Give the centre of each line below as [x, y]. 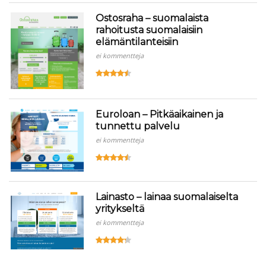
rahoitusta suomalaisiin [149, 30]
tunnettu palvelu [138, 126]
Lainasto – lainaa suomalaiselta [167, 197]
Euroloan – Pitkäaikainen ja [160, 114]
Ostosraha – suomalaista [152, 18]
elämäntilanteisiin [137, 42]
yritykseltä [120, 209]
